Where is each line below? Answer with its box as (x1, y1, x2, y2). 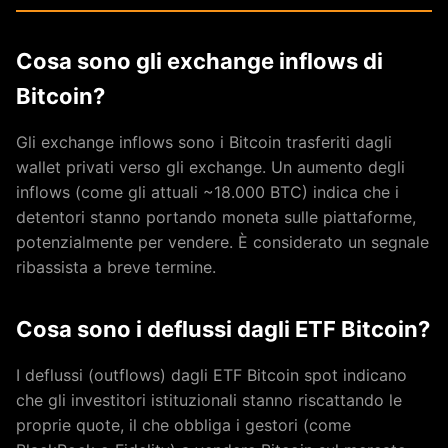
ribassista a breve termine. (16, 256, 216, 277)
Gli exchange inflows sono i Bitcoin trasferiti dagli (16, 131, 392, 152)
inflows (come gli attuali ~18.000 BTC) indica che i (16, 181, 399, 202)
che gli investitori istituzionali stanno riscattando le (16, 389, 402, 410)
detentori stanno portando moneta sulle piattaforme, (16, 206, 416, 227)
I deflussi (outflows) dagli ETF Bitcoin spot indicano (16, 364, 407, 385)
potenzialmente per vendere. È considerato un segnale (16, 231, 429, 252)
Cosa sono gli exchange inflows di (16, 47, 383, 74)
